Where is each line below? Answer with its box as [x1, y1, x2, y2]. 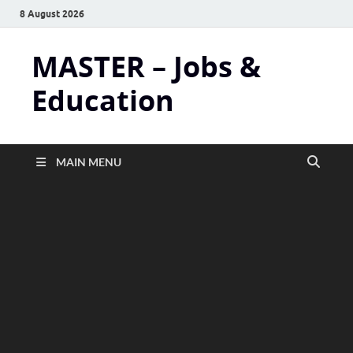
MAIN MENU [56, 155, 121, 169]
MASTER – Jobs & [32, 47, 261, 86]
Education [32, 81, 174, 120]
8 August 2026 [20, 7, 84, 20]
